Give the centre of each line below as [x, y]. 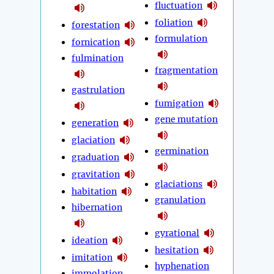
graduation [95, 157]
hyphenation [182, 266]
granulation [180, 200]
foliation [174, 22]
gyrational [177, 233]
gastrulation [98, 90]
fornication [96, 42]
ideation [90, 240]
